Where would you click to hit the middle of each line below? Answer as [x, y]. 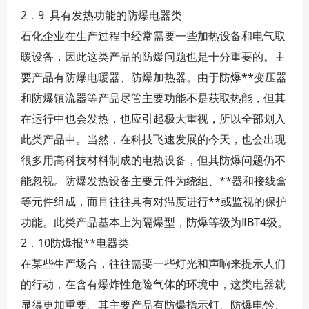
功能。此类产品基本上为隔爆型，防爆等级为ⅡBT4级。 [154, 222]
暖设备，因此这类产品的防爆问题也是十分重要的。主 [153, 57]
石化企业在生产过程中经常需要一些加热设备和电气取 [153, 36]
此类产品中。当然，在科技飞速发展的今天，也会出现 [153, 139]
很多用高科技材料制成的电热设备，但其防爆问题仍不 [153, 160]
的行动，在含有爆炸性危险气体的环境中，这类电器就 [153, 284]
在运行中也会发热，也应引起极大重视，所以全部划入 [153, 119]
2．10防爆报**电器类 [75, 243]
